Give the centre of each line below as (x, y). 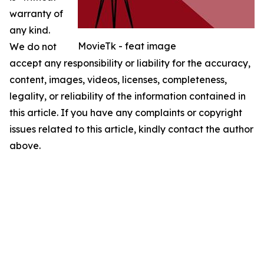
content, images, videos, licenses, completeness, (118, 79)
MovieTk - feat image (127, 46)
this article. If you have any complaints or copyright (126, 112)
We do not (33, 46)
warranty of (36, 13)
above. (25, 145)
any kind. (30, 30)
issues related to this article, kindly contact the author (131, 129)
